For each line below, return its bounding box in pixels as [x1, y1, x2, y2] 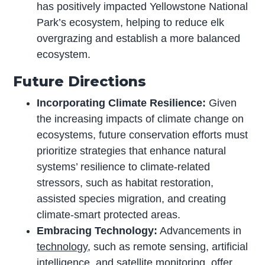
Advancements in [157, 224, 242, 237]
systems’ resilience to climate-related [37, 160, 211, 173]
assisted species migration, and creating [37, 192, 227, 205]
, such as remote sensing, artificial [88, 240, 248, 253]
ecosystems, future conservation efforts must [37, 128, 248, 141]
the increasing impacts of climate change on [37, 112, 244, 125]
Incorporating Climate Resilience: [37, 96, 206, 109]
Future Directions [13, 72, 147, 90]
